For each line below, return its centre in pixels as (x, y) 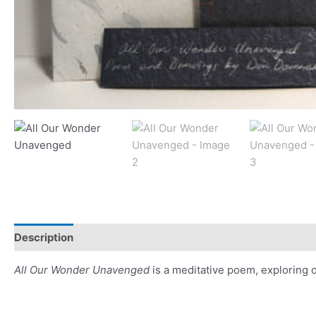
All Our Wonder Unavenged (82, 270)
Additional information (145, 237)
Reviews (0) (247, 237)
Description (44, 237)
